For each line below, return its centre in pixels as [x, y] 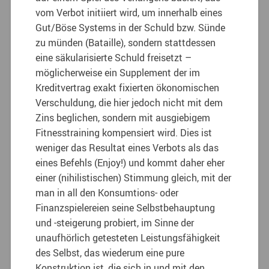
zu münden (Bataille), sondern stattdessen [126, 42]
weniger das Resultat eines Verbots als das [127, 147]
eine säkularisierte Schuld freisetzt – [114, 57]
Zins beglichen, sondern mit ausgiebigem [123, 117]
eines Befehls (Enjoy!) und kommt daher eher [130, 162]
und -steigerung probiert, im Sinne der [115, 222]
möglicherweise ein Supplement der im [118, 72]
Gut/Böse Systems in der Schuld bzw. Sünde [131, 27]
